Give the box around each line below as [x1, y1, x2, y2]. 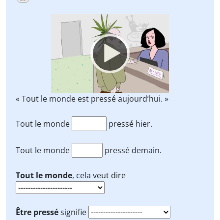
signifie [58, 207, 88, 218]
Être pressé [16, 207, 58, 218]
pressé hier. [107, 118, 152, 129]
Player [49, 26, 72, 37]
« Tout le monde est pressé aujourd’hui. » [16, 93, 168, 104]
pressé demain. [103, 145, 162, 156]
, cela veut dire [72, 170, 126, 181]
